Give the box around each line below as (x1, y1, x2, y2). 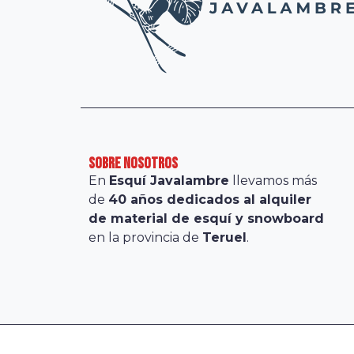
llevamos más (229, 172, 317, 188)
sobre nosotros (88, 153, 178, 173)
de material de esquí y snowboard (88, 210, 324, 226)
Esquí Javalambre (109, 172, 229, 188)
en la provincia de (88, 229, 202, 245)
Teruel (202, 229, 247, 245)
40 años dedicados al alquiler (108, 191, 311, 207)
